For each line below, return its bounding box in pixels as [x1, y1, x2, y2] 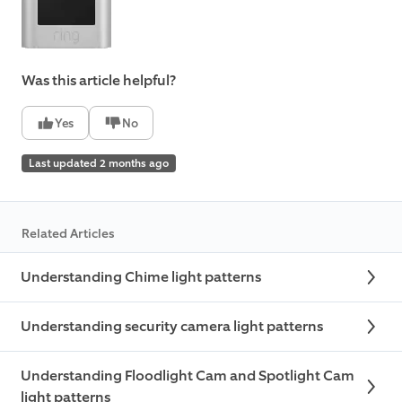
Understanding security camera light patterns [21, 317, 323, 336]
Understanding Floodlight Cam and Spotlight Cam [21, 366, 354, 386]
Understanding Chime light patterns [21, 267, 261, 287]
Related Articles [22, 225, 114, 243]
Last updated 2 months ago [29, 156, 169, 171]
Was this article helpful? [22, 71, 176, 91]
